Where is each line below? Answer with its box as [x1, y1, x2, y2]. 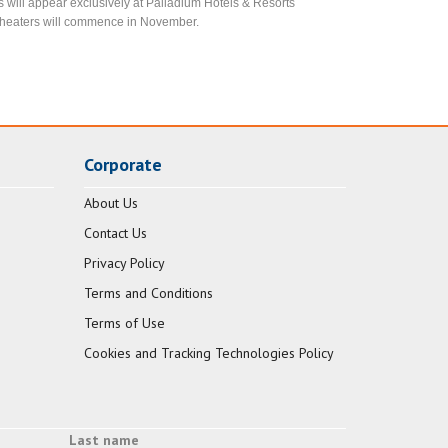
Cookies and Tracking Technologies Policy [83, 344, 334, 363]
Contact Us [83, 224, 147, 243]
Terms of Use [83, 314, 165, 333]
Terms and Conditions [83, 284, 213, 303]
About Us [83, 194, 138, 213]
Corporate [83, 153, 162, 177]
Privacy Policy [83, 254, 165, 273]
